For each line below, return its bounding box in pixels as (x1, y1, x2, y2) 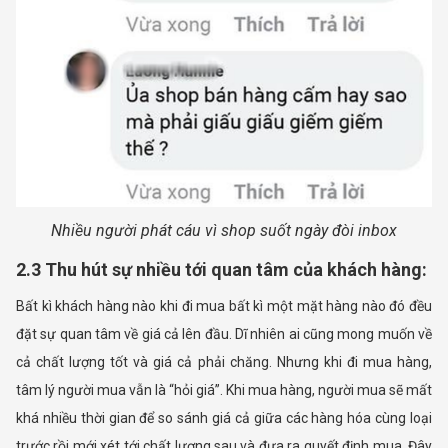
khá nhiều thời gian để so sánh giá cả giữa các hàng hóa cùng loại (16, 410, 432, 427)
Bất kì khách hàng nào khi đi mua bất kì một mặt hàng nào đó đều (16, 298, 432, 315)
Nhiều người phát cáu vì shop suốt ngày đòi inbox (51, 221, 397, 241)
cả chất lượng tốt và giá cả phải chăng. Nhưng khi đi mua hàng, (16, 354, 432, 371)
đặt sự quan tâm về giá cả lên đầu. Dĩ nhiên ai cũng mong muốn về (16, 326, 432, 343)
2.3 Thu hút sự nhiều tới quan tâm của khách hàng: (16, 259, 427, 281)
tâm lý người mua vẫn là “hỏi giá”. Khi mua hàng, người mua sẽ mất (16, 382, 432, 399)
